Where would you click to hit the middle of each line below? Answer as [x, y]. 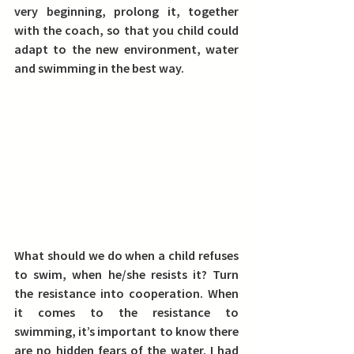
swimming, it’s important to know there [126, 331]
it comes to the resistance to [126, 312]
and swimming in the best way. [99, 68]
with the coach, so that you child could [126, 30]
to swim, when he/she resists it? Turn [126, 274]
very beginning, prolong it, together [126, 11]
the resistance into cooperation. [111, 293]
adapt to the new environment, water [126, 49]
